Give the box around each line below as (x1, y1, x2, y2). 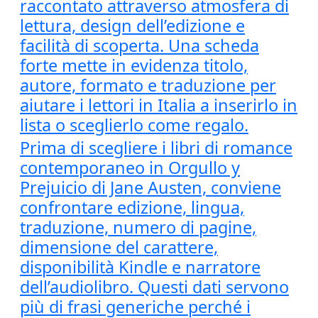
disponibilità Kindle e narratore (20, 256, 261, 278)
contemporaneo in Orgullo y (20, 156, 240, 179)
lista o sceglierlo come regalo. (20, 114, 248, 136)
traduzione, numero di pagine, (20, 216, 256, 238)
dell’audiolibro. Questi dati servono (20, 275, 289, 298)
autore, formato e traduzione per (20, 74, 276, 97)
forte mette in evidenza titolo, (20, 54, 248, 77)
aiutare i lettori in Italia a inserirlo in (20, 94, 297, 116)
